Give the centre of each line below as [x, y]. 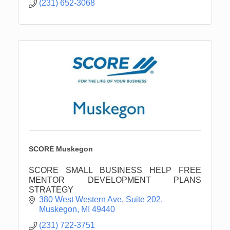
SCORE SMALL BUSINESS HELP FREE [115, 170]
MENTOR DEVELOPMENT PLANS [115, 180]
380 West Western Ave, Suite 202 [100, 199]
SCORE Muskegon [61, 149]
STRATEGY [51, 189]
